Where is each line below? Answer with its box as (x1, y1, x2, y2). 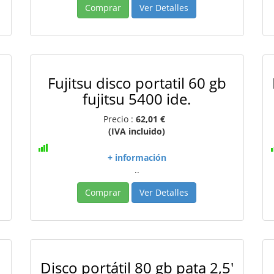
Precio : (103, 113, 136, 125)
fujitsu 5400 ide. (83, 89, 191, 109)
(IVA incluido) (108, 125, 166, 137)
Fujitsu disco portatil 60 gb (47, 73, 226, 93)
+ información (107, 152, 166, 163)
